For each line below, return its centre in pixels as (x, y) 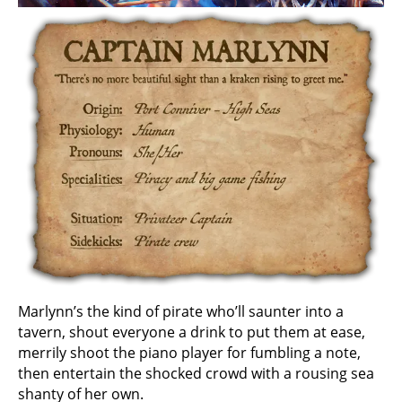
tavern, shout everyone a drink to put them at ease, (192, 332)
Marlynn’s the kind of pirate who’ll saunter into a (181, 311)
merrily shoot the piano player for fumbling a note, (189, 352)
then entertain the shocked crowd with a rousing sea (196, 373)
